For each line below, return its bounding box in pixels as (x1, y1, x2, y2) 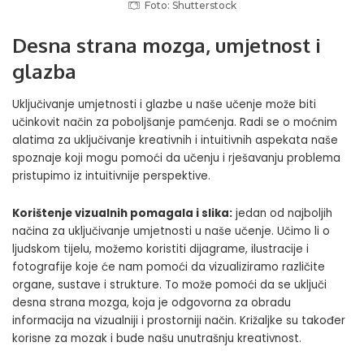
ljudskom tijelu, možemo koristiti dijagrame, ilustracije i (12, 241, 309, 258)
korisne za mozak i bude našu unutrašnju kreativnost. (12, 331, 301, 347)
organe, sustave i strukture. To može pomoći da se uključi (12, 277, 327, 293)
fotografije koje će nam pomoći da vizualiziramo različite (12, 259, 325, 275)
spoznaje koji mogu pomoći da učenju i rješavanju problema (12, 150, 340, 167)
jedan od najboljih (232, 206, 332, 222)
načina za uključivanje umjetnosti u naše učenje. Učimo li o (12, 223, 330, 240)
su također (283, 313, 345, 329)
